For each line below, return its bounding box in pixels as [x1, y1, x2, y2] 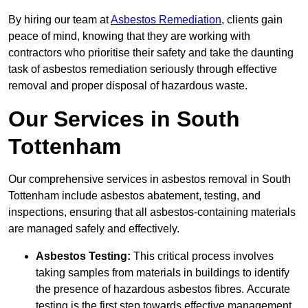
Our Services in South [8, 107, 240, 132]
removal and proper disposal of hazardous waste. [8, 80, 247, 92]
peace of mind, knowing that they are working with [8, 30, 250, 43]
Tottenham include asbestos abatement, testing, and [8, 190, 261, 202]
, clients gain [221, 14, 283, 26]
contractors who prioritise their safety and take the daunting [8, 47, 294, 59]
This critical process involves [131, 250, 274, 263]
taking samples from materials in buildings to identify [36, 267, 289, 279]
